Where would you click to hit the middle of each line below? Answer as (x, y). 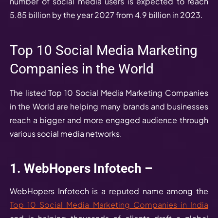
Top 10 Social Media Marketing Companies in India (109, 204)
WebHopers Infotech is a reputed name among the (109, 191)
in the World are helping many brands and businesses (109, 106)
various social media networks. (71, 133)
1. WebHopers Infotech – (81, 168)
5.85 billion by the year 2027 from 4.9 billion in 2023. (107, 15)
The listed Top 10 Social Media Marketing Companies (109, 92)
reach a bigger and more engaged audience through (109, 120)
